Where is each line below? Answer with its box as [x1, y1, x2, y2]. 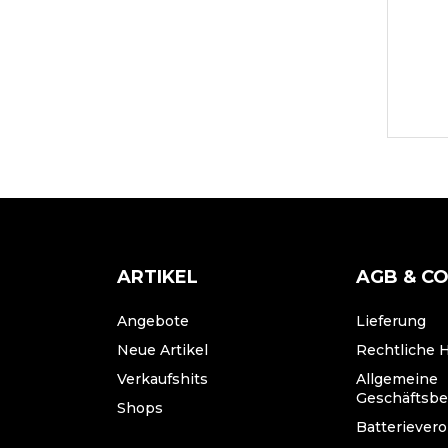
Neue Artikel [117, 341, 208, 359]
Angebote [117, 312, 189, 330]
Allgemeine [356, 370, 439, 388]
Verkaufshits [117, 370, 208, 388]
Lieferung [356, 312, 427, 330]
